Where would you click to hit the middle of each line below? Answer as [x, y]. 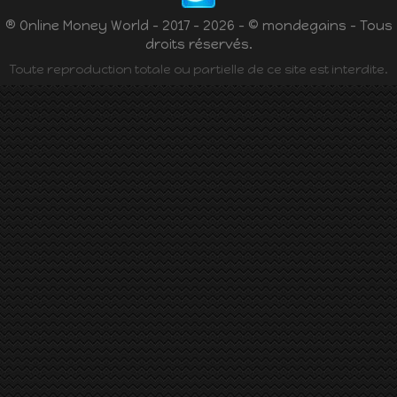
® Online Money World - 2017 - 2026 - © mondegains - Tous [198, 26]
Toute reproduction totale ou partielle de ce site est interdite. [198, 70]
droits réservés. [198, 45]
